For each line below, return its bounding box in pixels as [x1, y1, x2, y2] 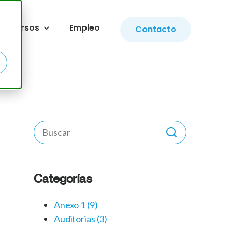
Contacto [135, 23, 176, 35]
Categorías [34, 171, 92, 186]
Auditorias [54, 213, 97, 225]
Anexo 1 [54, 199, 87, 211]
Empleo [69, 22, 100, 34]
